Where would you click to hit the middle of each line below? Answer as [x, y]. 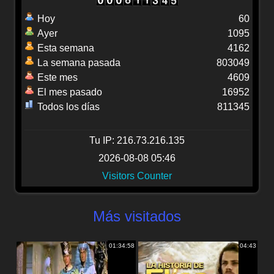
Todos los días [68, 107]
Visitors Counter [137, 176]
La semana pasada [79, 63]
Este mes [57, 78]
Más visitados [137, 217]
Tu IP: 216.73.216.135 [137, 141]
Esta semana [66, 48]
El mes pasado [70, 92]
